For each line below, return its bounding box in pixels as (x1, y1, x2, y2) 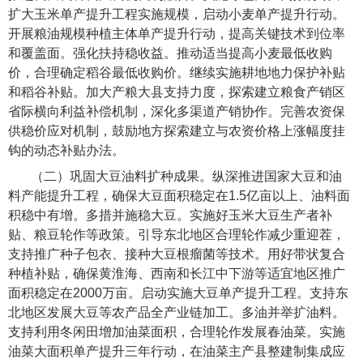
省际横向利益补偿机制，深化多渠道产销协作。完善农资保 (8, 105, 345, 119)
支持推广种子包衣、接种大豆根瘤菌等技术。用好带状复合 (8, 247, 345, 262)
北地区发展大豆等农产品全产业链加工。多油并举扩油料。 (8, 305, 345, 320)
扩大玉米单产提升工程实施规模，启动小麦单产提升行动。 (8, 7, 345, 22)
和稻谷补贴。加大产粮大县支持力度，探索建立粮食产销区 (8, 85, 345, 100)
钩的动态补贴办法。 (8, 143, 125, 158)
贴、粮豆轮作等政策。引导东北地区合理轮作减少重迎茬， (8, 228, 345, 242)
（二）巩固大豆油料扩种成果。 (31, 169, 213, 184)
